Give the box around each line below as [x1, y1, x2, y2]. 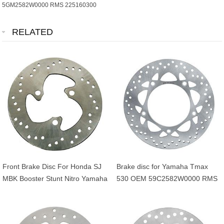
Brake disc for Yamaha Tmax [116, 162, 208, 171]
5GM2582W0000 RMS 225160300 [2, 1, 97, 9]
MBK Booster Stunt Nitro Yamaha [2, 174, 108, 183]
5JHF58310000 [2, 210, 52, 219]
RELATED [12, 27, 53, 37]
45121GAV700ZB [2, 198, 58, 207]
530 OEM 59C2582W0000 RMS [116, 174, 218, 183]
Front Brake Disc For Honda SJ [2, 162, 102, 171]
